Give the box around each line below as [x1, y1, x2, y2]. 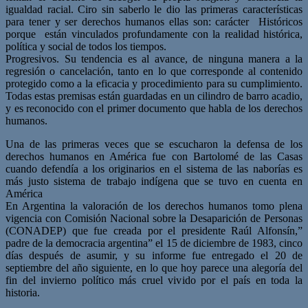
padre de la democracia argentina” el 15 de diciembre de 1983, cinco [5, 236, 302, 249]
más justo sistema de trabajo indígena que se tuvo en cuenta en [5, 175, 302, 187]
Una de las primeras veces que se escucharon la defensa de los [5, 137, 302, 150]
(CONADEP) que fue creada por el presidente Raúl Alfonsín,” [5, 224, 302, 236]
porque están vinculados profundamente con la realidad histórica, [5, 27, 302, 40]
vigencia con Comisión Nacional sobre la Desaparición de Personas [5, 212, 302, 224]
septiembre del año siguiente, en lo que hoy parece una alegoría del [5, 261, 302, 274]
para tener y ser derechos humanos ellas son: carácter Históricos [5, 15, 302, 27]
